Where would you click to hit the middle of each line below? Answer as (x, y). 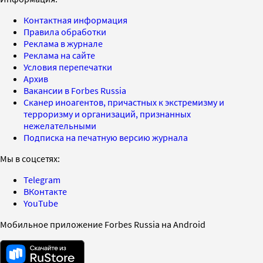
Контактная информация (75, 20)
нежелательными (60, 125)
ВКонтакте (45, 191)
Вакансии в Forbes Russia (75, 90)
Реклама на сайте (59, 55)
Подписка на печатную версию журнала (106, 137)
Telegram (42, 179)
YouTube (41, 203)
